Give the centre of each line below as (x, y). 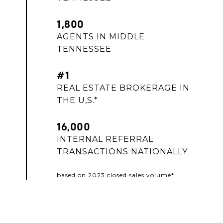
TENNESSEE (84, 49)
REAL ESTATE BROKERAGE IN (123, 88)
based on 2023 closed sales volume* (115, 175)
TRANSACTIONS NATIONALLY (122, 151)
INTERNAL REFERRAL (105, 139)
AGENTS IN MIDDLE (101, 36)
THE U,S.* (77, 100)
